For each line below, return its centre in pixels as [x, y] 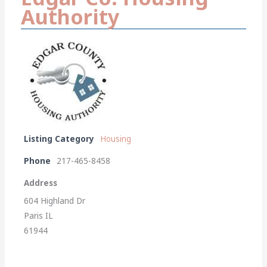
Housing [116, 139]
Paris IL [39, 215]
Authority [70, 16]
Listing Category [59, 139]
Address [41, 183]
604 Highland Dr [55, 201]
